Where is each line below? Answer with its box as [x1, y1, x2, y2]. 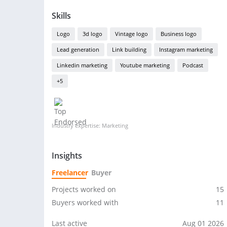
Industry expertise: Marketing [52, 122, 128, 129]
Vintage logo [115, 30, 148, 37]
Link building [112, 46, 146, 53]
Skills [52, 10, 71, 21]
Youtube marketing [120, 61, 170, 69]
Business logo [161, 30, 197, 37]
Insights [52, 150, 82, 161]
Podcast [182, 61, 203, 69]
